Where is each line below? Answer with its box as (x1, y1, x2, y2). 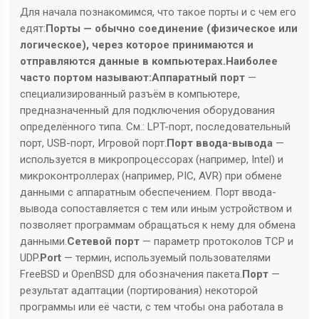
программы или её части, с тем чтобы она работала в (20, 300, 284, 314)
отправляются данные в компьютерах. (20, 55, 226, 68)
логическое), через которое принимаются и (20, 38, 254, 52)
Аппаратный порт (152, 71, 246, 85)
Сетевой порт (67, 235, 140, 249)
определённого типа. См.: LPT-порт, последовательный (20, 120, 291, 134)
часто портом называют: (20, 71, 152, 85)
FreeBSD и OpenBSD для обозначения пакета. (20, 268, 243, 281)
